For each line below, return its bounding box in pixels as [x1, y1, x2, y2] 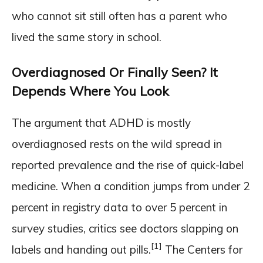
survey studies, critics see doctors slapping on [12, 221, 238, 235]
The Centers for [162, 242, 242, 257]
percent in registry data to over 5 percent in [12, 200, 227, 214]
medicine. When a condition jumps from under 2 [12, 178, 249, 193]
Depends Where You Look [12, 82, 168, 99]
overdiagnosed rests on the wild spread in [12, 136, 222, 151]
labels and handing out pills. [12, 242, 151, 257]
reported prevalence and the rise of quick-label [12, 157, 244, 172]
